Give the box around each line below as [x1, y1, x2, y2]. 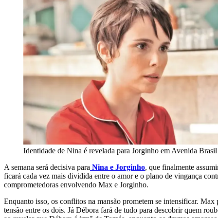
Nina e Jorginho [90, 163, 145, 172]
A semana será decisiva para [4, 163, 90, 172]
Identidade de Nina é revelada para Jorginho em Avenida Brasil [23, 146, 217, 155]
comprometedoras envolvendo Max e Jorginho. [4, 181, 148, 189]
